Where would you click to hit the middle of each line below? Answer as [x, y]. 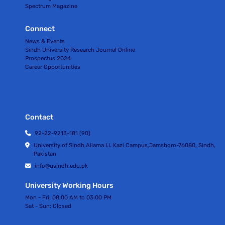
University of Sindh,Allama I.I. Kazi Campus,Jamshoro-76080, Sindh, [124, 145]
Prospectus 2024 [48, 58]
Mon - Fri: [38, 197]
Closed [62, 206]
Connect [40, 29]
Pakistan [45, 153]
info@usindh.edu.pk [61, 165]
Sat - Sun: [38, 206]
